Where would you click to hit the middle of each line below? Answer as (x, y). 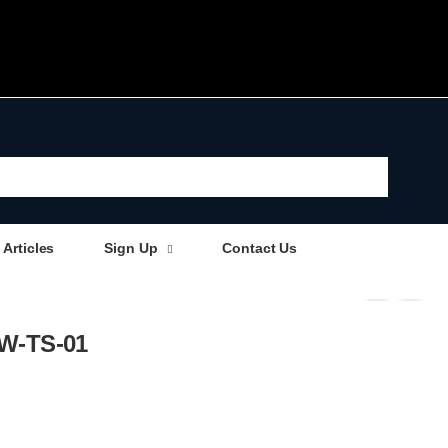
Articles (29, 248)
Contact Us (260, 248)
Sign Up (131, 248)
